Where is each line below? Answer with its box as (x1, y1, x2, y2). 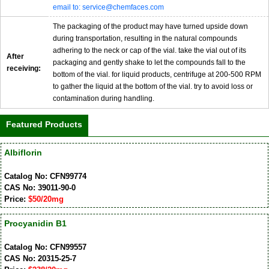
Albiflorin (4, 147, 42, 157)
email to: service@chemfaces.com (53, 3, 164, 12)
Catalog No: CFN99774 (4, 171, 86, 181)
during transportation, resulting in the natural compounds (53, 34, 237, 43)
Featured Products (6, 119, 82, 130)
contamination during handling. (53, 94, 154, 103)
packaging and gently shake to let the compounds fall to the (53, 58, 246, 67)
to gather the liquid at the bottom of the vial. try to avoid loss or (53, 82, 253, 91)
